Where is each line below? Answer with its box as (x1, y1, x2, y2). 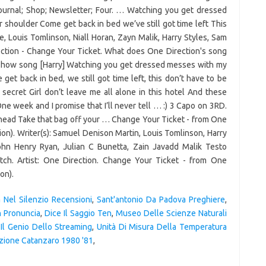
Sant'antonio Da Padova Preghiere (97, 195, 225, 204)
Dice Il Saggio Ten (45, 208, 112, 218)
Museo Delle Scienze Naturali (116, 208, 227, 218)
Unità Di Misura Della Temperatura (97, 222, 227, 232)
